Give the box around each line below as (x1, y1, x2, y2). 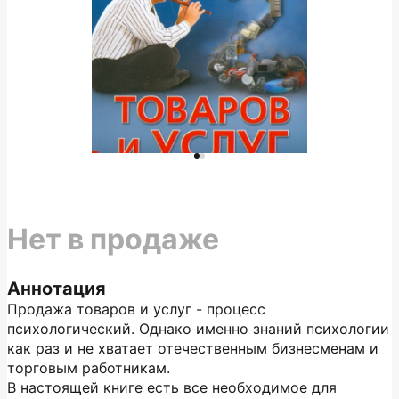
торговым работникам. (7, 359, 170, 377)
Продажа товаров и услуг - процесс (7, 300, 265, 318)
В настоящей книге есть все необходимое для (7, 379, 337, 396)
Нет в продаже (7, 222, 219, 256)
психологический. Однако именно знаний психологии (7, 320, 389, 338)
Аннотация (7, 278, 106, 299)
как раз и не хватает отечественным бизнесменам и (7, 339, 379, 357)
